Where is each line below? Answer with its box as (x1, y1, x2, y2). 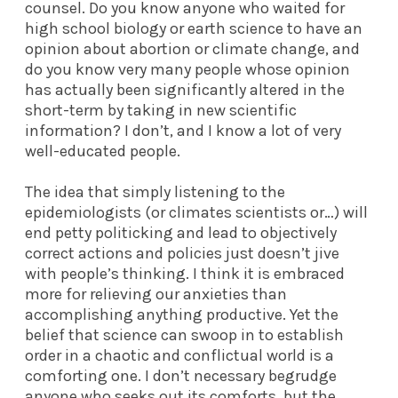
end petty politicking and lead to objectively (25, 222, 337, 243)
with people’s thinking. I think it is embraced (25, 263, 345, 283)
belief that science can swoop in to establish (25, 324, 344, 345)
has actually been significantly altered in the (25, 79, 345, 99)
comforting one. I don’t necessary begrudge (25, 365, 337, 386)
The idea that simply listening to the (25, 181, 285, 202)
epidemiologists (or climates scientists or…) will (25, 202, 368, 222)
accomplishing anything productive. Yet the (25, 304, 338, 324)
